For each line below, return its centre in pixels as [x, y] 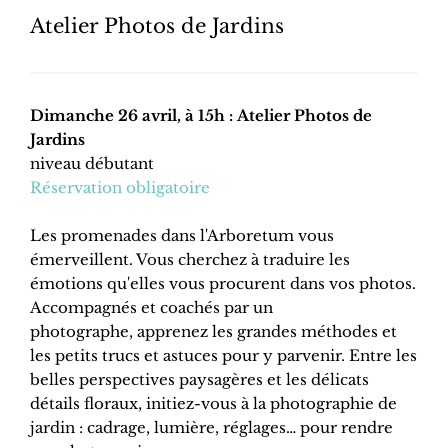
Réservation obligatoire [120, 188]
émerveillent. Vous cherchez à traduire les [190, 260]
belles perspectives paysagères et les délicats [199, 380]
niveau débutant [92, 164]
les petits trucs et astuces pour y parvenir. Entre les [223, 356]
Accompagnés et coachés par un [151, 308]
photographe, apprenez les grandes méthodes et [213, 332]
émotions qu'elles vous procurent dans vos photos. [223, 284]
